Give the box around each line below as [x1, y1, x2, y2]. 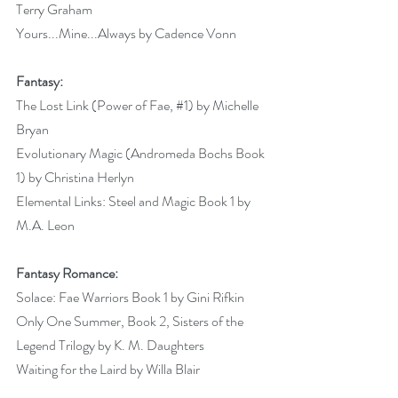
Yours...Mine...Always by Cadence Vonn [16, 22, 239, 44]
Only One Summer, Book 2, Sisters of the [16, 310, 246, 331]
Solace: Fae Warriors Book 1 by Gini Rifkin [16, 286, 247, 307]
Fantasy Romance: [16, 262, 118, 283]
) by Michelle [188, 94, 261, 115]
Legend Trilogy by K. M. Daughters [16, 334, 207, 355]
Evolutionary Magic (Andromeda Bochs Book [16, 142, 267, 163]
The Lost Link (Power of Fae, [16, 94, 176, 115]
